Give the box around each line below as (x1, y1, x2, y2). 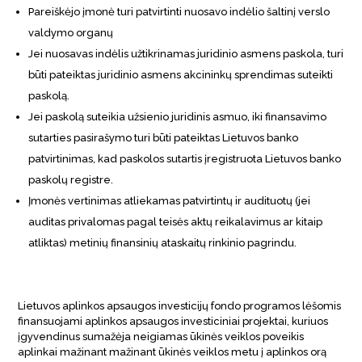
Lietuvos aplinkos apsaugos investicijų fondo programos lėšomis (18, 299, 342, 312)
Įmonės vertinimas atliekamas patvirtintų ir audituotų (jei (28, 194, 311, 207)
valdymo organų (28, 26, 114, 39)
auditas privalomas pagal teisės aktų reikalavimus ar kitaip (28, 215, 323, 228)
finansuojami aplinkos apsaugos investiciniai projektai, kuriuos (18, 314, 329, 327)
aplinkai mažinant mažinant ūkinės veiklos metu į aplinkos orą (18, 345, 327, 358)
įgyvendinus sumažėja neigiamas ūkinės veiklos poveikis (18, 330, 305, 343)
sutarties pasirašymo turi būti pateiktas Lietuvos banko (28, 131, 299, 144)
